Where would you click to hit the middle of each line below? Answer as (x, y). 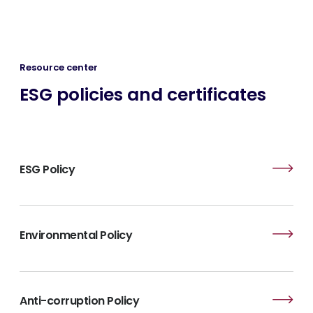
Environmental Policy (76, 235)
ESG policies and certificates (143, 95)
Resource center (59, 67)
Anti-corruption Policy (80, 301)
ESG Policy (48, 169)
